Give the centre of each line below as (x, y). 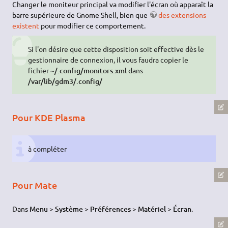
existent (26, 25)
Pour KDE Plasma (49, 117)
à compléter (47, 148)
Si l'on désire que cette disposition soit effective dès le (116, 49)
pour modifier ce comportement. (93, 25)
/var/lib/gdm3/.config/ (65, 81)
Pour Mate (35, 185)
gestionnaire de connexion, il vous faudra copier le (108, 59)
